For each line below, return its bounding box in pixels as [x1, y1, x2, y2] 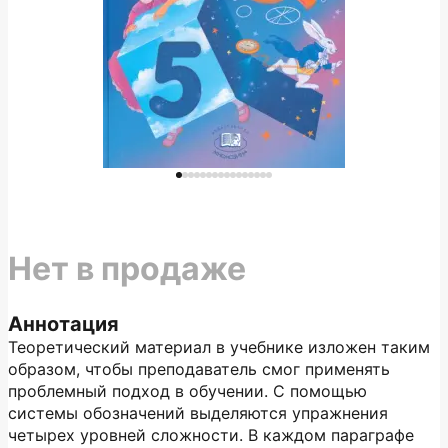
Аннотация [8, 312, 119, 336]
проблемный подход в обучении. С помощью [8, 381, 367, 401]
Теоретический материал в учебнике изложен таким [8, 337, 430, 357]
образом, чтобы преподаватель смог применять [8, 359, 390, 379]
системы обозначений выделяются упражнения [8, 403, 388, 423]
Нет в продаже [8, 249, 246, 288]
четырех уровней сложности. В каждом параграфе [8, 425, 414, 445]
